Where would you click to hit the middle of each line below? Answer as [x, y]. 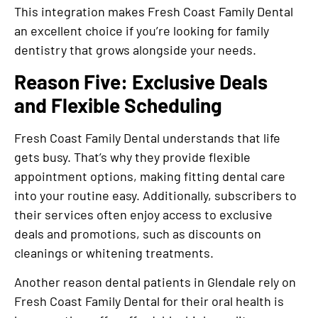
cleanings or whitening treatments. [117, 252]
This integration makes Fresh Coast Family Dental [154, 12]
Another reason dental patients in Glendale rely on [155, 282]
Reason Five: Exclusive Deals [141, 81]
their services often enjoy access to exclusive [143, 214]
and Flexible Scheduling [122, 105]
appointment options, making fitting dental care [150, 176]
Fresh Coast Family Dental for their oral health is [149, 301]
